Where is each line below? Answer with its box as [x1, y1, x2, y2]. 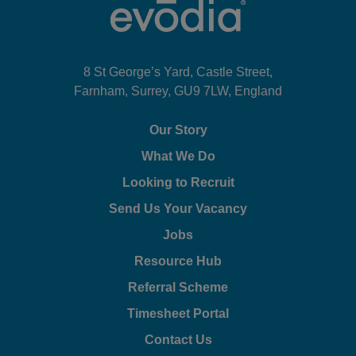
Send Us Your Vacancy [109, 201, 247, 215]
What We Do [141, 149, 215, 163]
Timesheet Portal [127, 306, 229, 320]
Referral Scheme [128, 280, 228, 294]
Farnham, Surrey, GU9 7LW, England [74, 83, 282, 98]
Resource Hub [134, 253, 222, 268]
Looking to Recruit [122, 175, 234, 189]
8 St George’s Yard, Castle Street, [83, 64, 273, 79]
